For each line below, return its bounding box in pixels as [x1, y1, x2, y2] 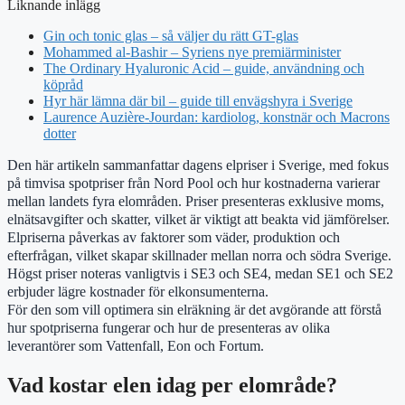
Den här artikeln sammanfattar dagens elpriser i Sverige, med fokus [7, 155, 389, 174]
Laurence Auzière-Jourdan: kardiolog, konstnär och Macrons [43, 108, 390, 125]
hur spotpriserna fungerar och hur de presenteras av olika [7, 318, 330, 336]
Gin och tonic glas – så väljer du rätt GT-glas [43, 27, 298, 43]
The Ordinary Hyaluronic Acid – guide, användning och [43, 60, 364, 76]
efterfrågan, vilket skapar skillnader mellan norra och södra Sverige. [7, 246, 391, 264]
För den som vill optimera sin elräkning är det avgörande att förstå [7, 300, 381, 318]
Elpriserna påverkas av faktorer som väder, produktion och [7, 228, 340, 246]
